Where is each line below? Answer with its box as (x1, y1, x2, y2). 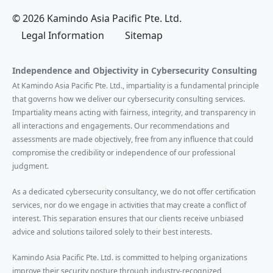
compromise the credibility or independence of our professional (12, 147, 235, 158)
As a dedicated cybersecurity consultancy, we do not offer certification (12, 186, 256, 197)
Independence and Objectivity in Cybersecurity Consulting (12, 65, 257, 77)
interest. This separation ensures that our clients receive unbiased (12, 213, 244, 224)
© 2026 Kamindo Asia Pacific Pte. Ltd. (12, 12, 182, 26)
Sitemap (125, 29, 163, 43)
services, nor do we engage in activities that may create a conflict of (12, 200, 246, 211)
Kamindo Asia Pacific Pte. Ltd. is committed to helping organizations (12, 252, 247, 263)
